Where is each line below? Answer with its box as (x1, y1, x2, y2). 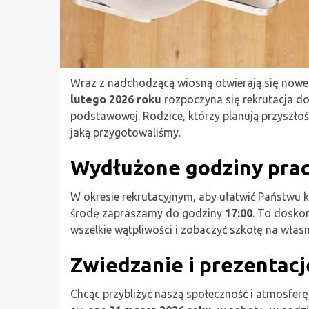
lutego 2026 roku (70, 93, 161, 106)
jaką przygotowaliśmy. (70, 126, 181, 139)
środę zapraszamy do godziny (70, 207, 225, 219)
